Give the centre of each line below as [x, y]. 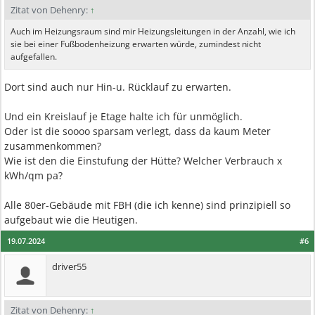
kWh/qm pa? [33, 175]
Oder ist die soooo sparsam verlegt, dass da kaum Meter [137, 131]
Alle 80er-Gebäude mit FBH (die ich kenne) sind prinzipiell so [147, 205]
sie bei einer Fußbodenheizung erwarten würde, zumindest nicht [136, 44]
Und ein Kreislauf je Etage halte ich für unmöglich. [123, 116]
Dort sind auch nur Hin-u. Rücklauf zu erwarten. [118, 87]
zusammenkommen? [53, 146]
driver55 [69, 266]
